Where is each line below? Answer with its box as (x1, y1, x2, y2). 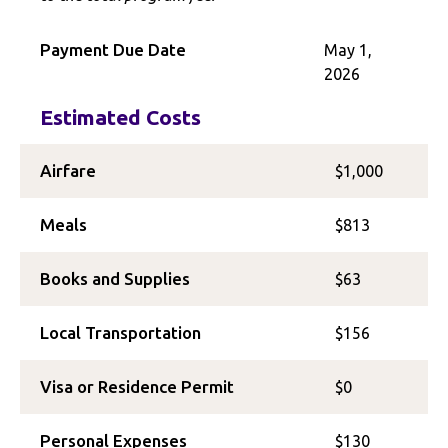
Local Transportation (40, 323, 201, 342)
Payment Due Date (40, 40, 186, 59)
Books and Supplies (40, 269, 190, 288)
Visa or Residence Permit (40, 377, 234, 396)
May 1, (323, 41, 372, 59)
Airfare (40, 161, 96, 180)
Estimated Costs (40, 105, 201, 129)
